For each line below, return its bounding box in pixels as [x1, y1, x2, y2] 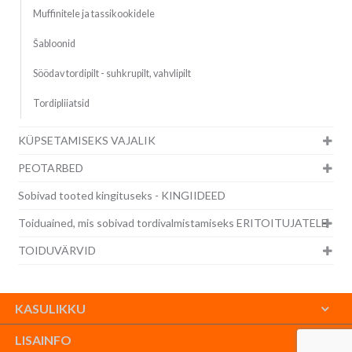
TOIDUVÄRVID [17, 243, 96, 257]
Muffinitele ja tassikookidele [32, 7, 155, 20]
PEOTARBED [17, 160, 83, 174]
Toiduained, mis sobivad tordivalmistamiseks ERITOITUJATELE [17, 215, 328, 229]
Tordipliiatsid [32, 97, 90, 109]
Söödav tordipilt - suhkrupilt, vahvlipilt [32, 67, 191, 79]
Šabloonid [32, 37, 75, 49]
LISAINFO [15, 332, 72, 348]
